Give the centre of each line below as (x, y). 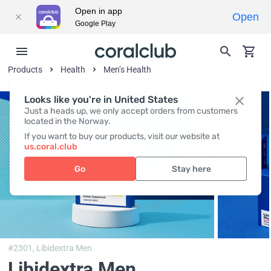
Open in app (99, 11)
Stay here (191, 169)
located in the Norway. (67, 121)
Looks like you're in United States (101, 100)
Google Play (95, 24)
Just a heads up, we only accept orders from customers (131, 111)
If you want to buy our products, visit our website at (122, 136)
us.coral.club (51, 147)
